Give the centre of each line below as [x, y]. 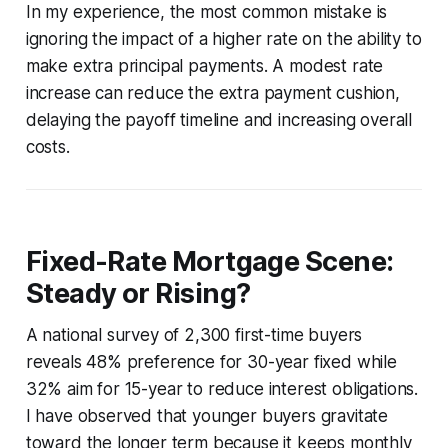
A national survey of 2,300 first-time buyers [194, 334]
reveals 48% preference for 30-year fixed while [211, 361]
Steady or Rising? [138, 293]
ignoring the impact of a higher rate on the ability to [223, 38]
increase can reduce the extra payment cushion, [212, 92]
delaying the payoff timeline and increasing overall [219, 119]
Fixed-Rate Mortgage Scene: [209, 261]
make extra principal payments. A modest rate [204, 65]
